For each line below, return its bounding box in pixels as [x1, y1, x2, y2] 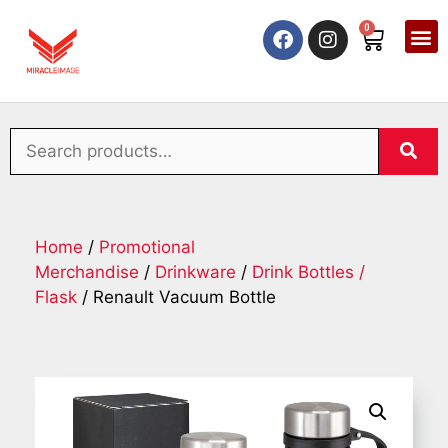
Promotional [99, 237, 195, 258]
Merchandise [35, 262, 139, 283]
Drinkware [155, 262, 236, 283]
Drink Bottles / [252, 262, 365, 283]
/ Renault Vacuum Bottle [77, 287, 276, 308]
